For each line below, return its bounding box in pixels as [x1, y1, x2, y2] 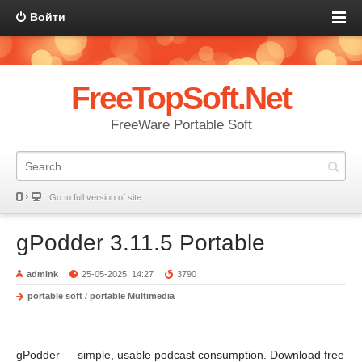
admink [27, 269, 58, 279]
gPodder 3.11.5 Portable [16, 230, 265, 255]
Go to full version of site [49, 192, 141, 202]
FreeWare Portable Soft [110, 117, 252, 133]
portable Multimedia [90, 291, 175, 301]
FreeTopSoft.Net [70, 81, 292, 116]
